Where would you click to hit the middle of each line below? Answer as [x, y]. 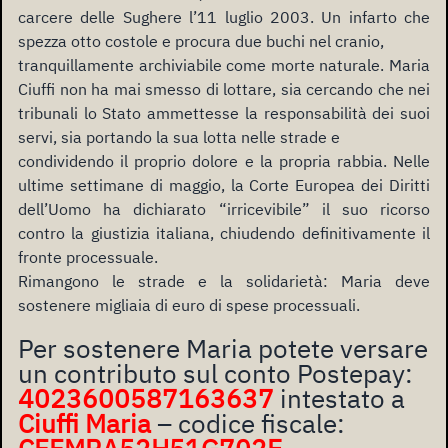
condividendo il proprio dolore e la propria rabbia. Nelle [224, 161]
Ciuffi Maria [84, 424]
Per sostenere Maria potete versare [223, 349]
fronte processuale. [88, 257]
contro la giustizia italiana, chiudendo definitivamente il [224, 233]
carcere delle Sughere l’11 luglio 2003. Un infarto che [224, 17]
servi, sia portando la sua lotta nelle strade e [179, 137]
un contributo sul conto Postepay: [215, 374]
